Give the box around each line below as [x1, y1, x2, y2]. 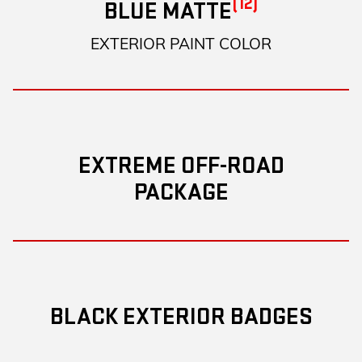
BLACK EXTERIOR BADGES [49, 301, 313, 331]
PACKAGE [133, 177, 229, 207]
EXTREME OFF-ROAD [78, 150, 284, 180]
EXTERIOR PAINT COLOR [90, 33, 271, 53]
